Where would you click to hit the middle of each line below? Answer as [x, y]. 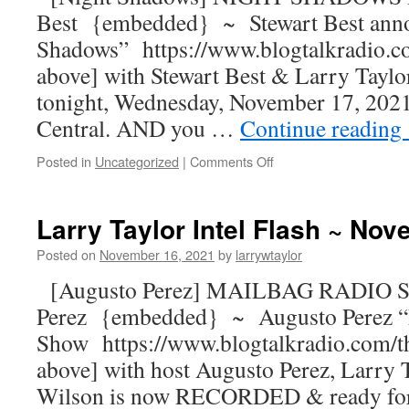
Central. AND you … [138, 128]
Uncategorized [137, 161]
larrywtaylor [269, 254]
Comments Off [232, 161]
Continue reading [324, 128]
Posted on [66, 254]
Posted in [64, 161]
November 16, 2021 [157, 254]
